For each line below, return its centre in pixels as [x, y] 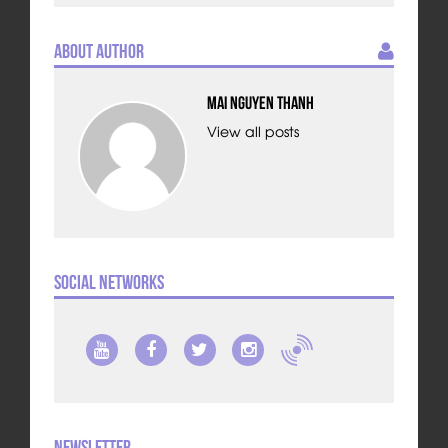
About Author [98, 51]
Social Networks [108, 281]
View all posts [253, 130]
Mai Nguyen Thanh [260, 103]
